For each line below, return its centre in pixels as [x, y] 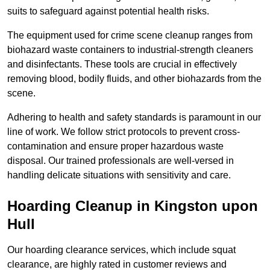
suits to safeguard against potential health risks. [108, 11]
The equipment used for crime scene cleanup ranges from [130, 36]
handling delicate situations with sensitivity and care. [119, 175]
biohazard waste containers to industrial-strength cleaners [130, 50]
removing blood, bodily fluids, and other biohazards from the [134, 79]
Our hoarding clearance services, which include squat [121, 250]
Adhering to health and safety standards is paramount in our [134, 118]
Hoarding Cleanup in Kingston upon [133, 206]
